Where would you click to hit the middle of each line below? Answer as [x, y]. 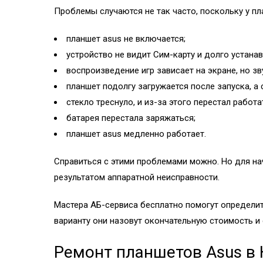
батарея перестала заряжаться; [131, 118]
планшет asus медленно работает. [136, 134]
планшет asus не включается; [126, 38]
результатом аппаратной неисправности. [137, 177]
